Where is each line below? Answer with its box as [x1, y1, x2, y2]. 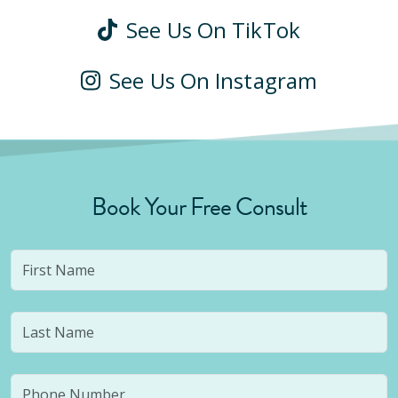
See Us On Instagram [104, 66, 318, 95]
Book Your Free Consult [91, 188, 307, 225]
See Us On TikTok [121, 15, 300, 44]
